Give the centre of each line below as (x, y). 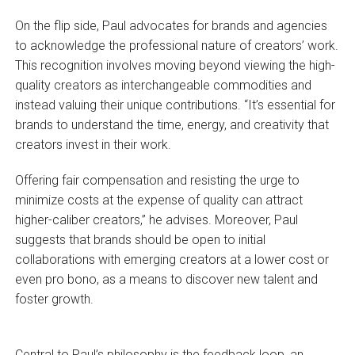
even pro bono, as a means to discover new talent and (166, 279)
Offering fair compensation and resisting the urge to (157, 180)
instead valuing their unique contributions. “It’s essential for (175, 105)
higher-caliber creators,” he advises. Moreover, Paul (156, 219)
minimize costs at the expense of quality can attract (158, 200)
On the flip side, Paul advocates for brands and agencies (171, 25)
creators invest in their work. (93, 144)
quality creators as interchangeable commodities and (163, 85)
